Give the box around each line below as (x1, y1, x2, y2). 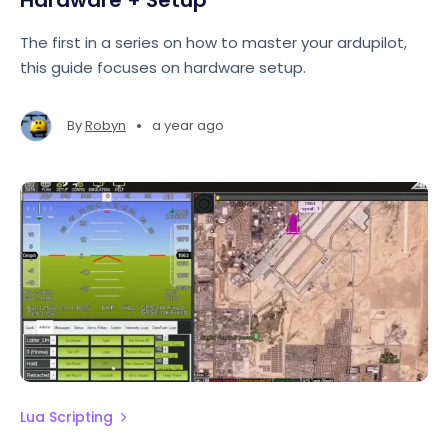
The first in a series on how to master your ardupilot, (20, 32, 407, 53)
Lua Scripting (20, 407, 113, 427)
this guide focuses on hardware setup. (20, 57, 306, 78)
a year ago (152, 116, 224, 135)
